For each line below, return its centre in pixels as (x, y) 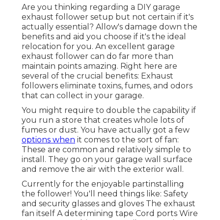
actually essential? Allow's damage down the (110, 27)
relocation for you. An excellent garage (98, 47)
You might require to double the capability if (109, 110)
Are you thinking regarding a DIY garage (101, 7)
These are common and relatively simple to (106, 150)
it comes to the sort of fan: (127, 140)
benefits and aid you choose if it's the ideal (104, 37)
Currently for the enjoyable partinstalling (103, 184)
